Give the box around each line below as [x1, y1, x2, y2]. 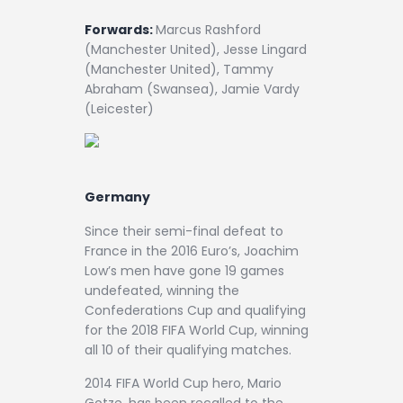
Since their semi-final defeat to [85, 221, 283, 240]
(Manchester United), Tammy [85, 60, 273, 79]
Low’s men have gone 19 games [85, 261, 284, 280]
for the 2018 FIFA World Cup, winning [85, 320, 309, 339]
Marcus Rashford [156, 21, 261, 40]
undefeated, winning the [85, 281, 239, 300]
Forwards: [85, 21, 156, 40]
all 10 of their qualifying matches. [85, 340, 291, 359]
